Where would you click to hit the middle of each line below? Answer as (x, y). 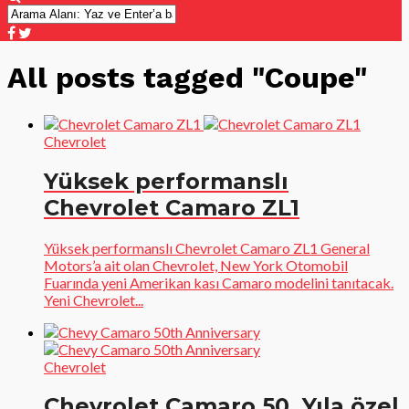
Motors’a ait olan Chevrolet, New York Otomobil (196, 265)
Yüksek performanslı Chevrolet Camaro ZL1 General (207, 247)
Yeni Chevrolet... (94, 299)
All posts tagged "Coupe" (187, 78)
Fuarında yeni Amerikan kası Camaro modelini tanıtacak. (219, 282)
